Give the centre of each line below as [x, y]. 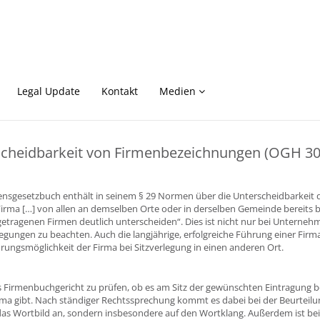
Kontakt [120, 91]
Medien [177, 91]
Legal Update [49, 91]
